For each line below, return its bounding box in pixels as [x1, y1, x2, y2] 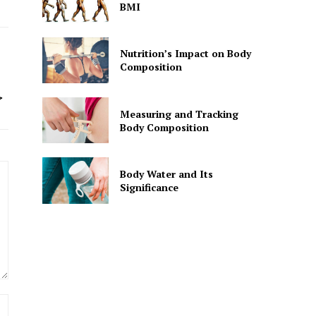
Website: [8, 295, 48, 308]
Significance [119, 181, 178, 195]
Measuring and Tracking [119, 107, 238, 121]
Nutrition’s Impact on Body [119, 47, 251, 61]
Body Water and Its [119, 167, 213, 181]
